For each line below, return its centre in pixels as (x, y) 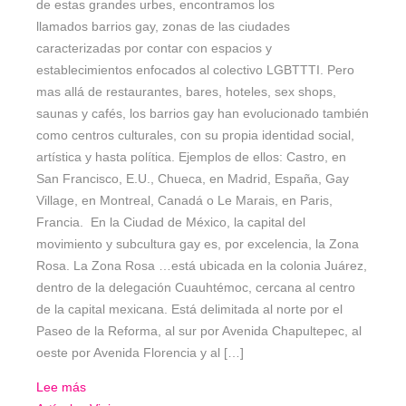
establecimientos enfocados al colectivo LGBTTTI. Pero (195, 70)
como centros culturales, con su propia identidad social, (195, 135)
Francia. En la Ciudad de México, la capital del (171, 222)
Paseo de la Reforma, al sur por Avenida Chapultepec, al (199, 331)
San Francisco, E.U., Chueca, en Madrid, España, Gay (193, 179)
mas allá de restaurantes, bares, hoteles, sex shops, (186, 92)
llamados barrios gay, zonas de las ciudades (163, 27)
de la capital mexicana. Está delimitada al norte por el (189, 309)
